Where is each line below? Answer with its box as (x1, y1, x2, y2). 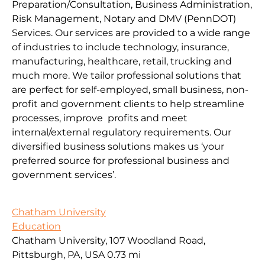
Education (12, 220, 61, 232)
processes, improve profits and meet (12, 112, 188, 124)
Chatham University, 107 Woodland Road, (12, 234, 205, 246)
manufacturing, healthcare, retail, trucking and (12, 56, 232, 67)
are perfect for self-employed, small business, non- (12, 84, 248, 96)
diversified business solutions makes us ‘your (12, 141, 224, 153)
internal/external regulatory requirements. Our (12, 127, 231, 138)
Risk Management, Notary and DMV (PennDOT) (12, 13, 236, 25)
